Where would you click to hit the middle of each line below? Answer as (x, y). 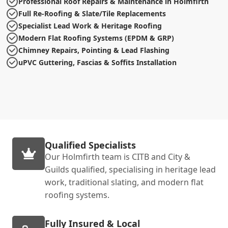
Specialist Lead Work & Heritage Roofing (90, 25)
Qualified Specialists (90, 145)
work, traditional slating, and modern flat (124, 182)
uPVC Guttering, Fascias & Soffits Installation (97, 62)
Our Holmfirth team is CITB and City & (118, 156)
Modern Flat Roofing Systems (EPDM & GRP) (96, 38)
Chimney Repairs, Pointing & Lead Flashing (94, 50)
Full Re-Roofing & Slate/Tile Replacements (92, 13)
